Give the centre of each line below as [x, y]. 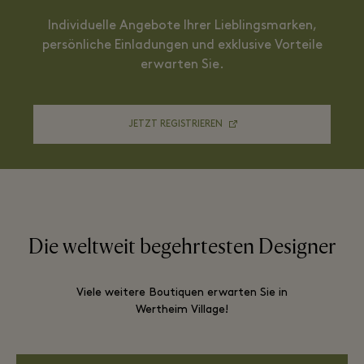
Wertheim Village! [182, 310]
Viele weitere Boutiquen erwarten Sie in [182, 292]
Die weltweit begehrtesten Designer [182, 247]
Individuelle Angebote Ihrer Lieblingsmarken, [182, 26]
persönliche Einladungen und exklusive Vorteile [182, 45]
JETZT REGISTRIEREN [175, 124]
